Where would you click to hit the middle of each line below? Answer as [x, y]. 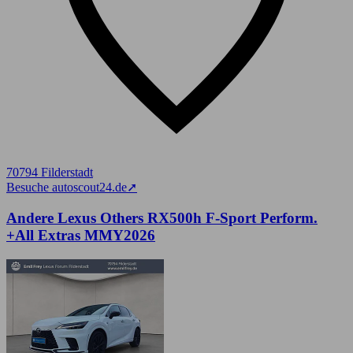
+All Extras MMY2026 [81, 235]
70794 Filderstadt [50, 173]
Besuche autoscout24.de [67, 188]
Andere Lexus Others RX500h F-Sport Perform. [162, 217]
